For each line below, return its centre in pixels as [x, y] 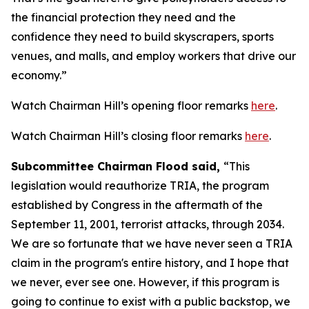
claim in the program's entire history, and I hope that [150, 263]
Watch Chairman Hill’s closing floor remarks [128, 136]
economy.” [39, 75]
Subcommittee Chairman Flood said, [117, 166]
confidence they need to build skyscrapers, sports [142, 37]
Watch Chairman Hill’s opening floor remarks [131, 106]
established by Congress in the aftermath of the [137, 205]
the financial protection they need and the [123, 17]
